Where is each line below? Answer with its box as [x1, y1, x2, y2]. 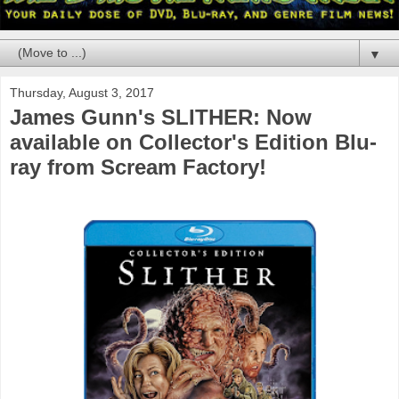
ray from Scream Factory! [10, 154, 266, 179]
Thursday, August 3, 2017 [10, 85, 154, 100]
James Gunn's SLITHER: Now [10, 104, 312, 129]
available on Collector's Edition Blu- [10, 129, 377, 154]
